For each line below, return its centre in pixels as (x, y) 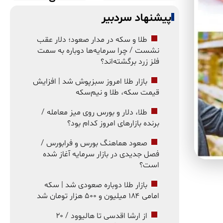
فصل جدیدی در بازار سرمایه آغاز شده (101, 154)
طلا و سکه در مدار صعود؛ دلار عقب (92, 40)
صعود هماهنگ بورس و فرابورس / (94, 143)
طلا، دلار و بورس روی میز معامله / (94, 112)
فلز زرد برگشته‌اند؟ (130, 61)
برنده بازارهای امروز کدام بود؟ (113, 123)
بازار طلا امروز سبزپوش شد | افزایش (90, 81)
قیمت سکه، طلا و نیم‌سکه (117, 92)
